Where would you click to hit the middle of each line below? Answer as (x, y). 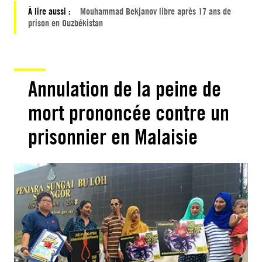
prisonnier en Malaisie (113, 137)
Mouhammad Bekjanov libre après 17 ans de (156, 11)
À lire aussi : (51, 11)
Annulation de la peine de (125, 89)
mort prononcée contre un (129, 113)
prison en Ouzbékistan (65, 23)
